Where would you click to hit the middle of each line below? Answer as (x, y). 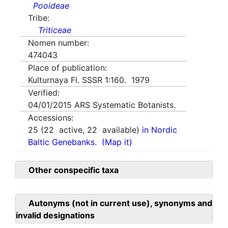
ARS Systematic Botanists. (125, 105)
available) (120, 130)
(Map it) (117, 142)
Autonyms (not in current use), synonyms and (120, 203)
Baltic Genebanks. (62, 142)
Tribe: (39, 18)
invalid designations (55, 216)
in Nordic (160, 130)
